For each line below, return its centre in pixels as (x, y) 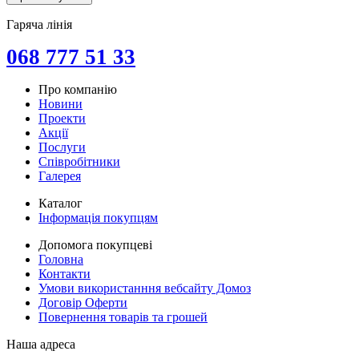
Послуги (62, 147)
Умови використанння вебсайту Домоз (145, 288)
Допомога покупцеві (95, 244)
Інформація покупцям (98, 217)
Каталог (61, 203)
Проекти (62, 118)
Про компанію (78, 89)
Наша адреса (41, 344)
